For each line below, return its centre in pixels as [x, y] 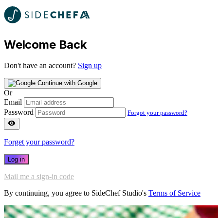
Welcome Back [45, 44]
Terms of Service [174, 193]
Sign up [90, 65]
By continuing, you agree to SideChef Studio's [76, 193]
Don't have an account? [41, 65]
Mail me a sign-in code [39, 176]
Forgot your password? [157, 112]
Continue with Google [67, 83]
